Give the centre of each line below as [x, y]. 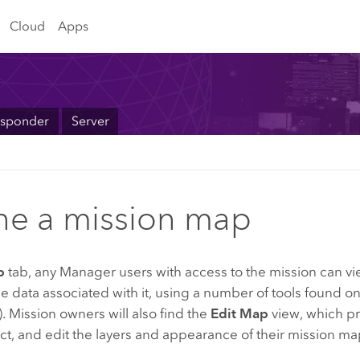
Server [90, 121]
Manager [88, 271]
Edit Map [240, 313]
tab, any [33, 271]
